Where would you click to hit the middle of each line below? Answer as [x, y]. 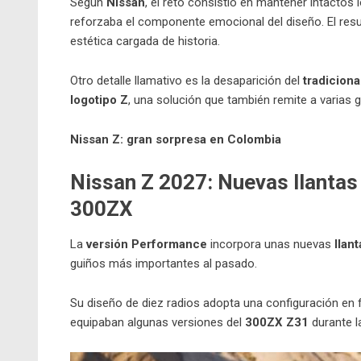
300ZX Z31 [277, 323]
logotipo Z [99, 100]
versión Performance [147, 245]
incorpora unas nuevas [271, 245]
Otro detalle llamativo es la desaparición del [187, 81]
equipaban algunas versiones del [158, 323]
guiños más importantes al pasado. [164, 264]
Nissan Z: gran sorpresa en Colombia [176, 140]
